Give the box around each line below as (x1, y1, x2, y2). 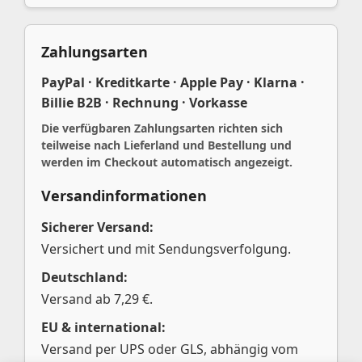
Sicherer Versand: (41, 217, 154, 236)
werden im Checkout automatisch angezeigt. (41, 154, 293, 170)
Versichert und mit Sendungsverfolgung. (41, 239, 291, 258)
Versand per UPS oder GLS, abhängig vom (41, 339, 298, 358)
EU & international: (41, 318, 166, 336)
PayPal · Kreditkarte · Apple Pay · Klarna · (41, 73, 305, 91)
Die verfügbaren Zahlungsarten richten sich (41, 120, 283, 136)
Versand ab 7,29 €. (41, 289, 153, 308)
